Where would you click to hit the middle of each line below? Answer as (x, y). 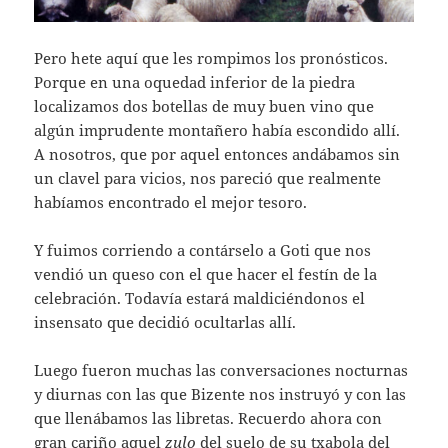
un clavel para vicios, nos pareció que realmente (208, 178)
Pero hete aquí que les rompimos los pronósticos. (211, 58)
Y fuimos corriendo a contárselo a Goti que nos (203, 250)
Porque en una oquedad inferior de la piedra (195, 82)
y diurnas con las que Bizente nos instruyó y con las (220, 394)
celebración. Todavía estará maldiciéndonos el (200, 298)
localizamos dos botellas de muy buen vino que (204, 106)
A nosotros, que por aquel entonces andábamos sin (217, 154)
